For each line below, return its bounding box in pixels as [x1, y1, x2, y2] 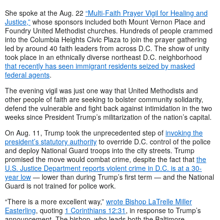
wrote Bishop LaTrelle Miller [106, 196, 192, 207]
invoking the [165, 128, 203, 138]
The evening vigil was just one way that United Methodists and [5, 85, 198, 96]
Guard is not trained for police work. [5, 181, 116, 191]
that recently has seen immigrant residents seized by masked [5, 61, 195, 71]
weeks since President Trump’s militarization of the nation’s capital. [5, 112, 212, 122]
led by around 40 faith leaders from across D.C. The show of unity [5, 43, 209, 54]
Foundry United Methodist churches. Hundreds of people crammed [5, 26, 213, 36]
